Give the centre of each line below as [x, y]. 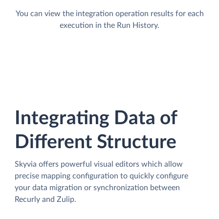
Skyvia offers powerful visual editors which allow [99, 164]
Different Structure [96, 142]
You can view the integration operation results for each [109, 13]
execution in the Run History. [109, 25]
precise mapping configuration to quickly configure [101, 176]
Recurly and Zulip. [45, 199]
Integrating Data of [96, 118]
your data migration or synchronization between [97, 187]
